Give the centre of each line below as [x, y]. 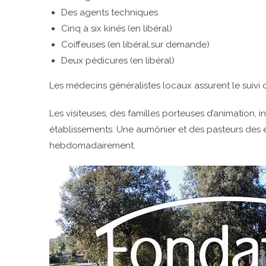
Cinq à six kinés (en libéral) [117, 28]
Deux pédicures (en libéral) [118, 61]
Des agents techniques [110, 12]
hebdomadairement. [92, 145]
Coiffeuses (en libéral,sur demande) [135, 45]
